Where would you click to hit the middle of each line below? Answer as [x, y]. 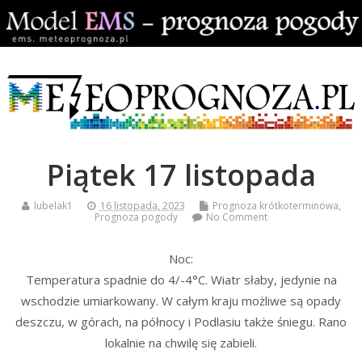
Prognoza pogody [136, 217]
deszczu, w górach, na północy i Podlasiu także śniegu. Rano [181, 321]
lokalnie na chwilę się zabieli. [181, 342]
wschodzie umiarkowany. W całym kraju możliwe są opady [181, 300]
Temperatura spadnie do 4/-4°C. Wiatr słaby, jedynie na [181, 279]
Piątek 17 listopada [181, 175]
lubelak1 [53, 206]
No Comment [237, 217]
